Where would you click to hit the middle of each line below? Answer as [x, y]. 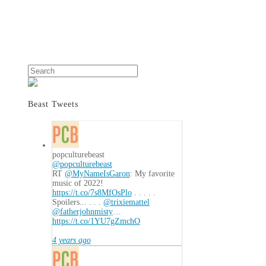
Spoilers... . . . [77, 202]
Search [38, 68]
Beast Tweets [53, 104]
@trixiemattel [126, 202]
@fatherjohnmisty [82, 211]
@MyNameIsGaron [97, 173]
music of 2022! [77, 183]
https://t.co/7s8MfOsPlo [92, 192]
